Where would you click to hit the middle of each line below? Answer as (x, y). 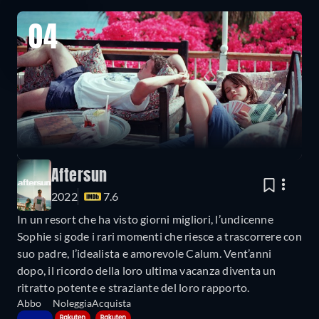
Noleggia (72, 303)
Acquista (111, 303)
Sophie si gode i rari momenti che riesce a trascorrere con (159, 236)
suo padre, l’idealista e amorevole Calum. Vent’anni (145, 253)
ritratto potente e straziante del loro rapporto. (134, 288)
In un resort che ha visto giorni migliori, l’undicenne (145, 219)
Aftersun (79, 177)
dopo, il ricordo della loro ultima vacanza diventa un (147, 271)
